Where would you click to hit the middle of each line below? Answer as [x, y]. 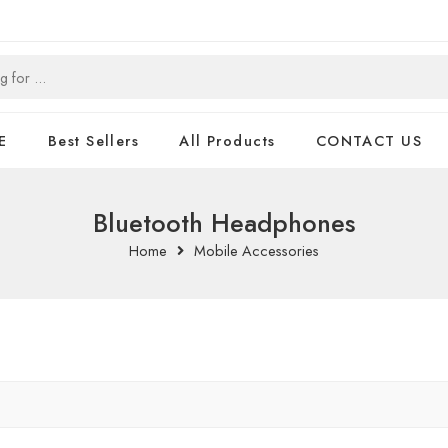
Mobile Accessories [256, 250]
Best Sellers [93, 140]
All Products [227, 140]
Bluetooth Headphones [224, 223]
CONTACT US [369, 140]
